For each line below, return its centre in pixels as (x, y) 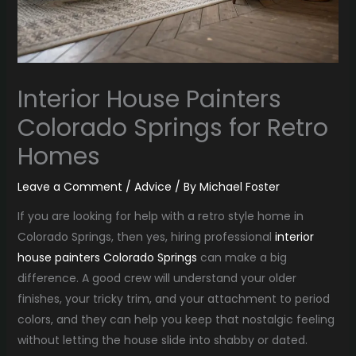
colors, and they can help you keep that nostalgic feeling (176, 319)
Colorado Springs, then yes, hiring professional (146, 236)
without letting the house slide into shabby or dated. (162, 340)
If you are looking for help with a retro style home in (160, 216)
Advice (153, 186)
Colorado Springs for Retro (172, 128)
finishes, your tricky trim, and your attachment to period (173, 298)
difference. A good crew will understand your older (157, 278)
